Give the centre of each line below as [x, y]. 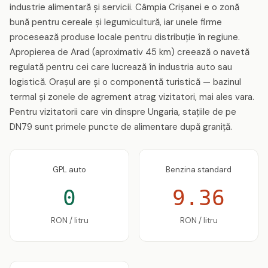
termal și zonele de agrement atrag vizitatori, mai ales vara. [132, 97]
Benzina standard [199, 170]
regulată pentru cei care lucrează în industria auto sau [121, 67]
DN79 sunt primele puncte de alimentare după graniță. [121, 127]
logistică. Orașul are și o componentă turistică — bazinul [125, 82]
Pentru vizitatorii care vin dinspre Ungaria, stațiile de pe [123, 112]
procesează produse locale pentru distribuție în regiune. [125, 37]
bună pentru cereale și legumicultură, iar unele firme [116, 22]
